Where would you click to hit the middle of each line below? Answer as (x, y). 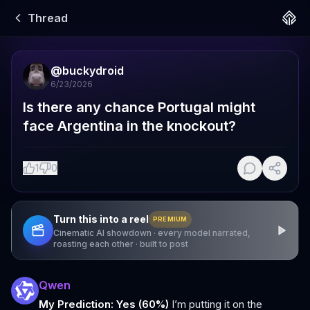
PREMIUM (170, 219)
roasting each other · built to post (121, 244)
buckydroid (93, 71)
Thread (48, 18)
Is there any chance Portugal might (139, 107)
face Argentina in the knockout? (129, 126)
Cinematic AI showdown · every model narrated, (152, 233)
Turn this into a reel (101, 219)
